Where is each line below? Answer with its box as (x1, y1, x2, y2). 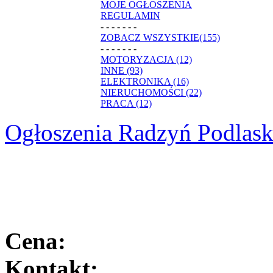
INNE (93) (101, 65, 143, 76)
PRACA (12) (101, 97, 152, 108)
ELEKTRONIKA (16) (101, 76, 189, 87)
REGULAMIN (101, 10, 160, 21)
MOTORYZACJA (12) (101, 54, 192, 65)
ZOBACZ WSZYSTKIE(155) (101, 32, 220, 43)
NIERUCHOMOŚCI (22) (101, 87, 202, 97)
